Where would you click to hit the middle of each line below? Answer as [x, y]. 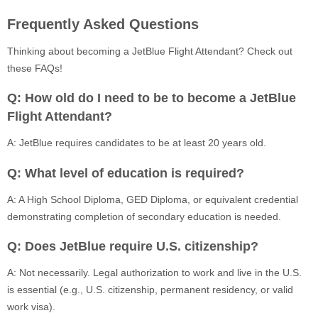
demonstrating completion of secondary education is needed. [144, 216]
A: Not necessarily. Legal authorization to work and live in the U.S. [154, 273]
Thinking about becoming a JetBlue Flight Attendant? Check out [150, 51]
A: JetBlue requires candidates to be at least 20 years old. [137, 143]
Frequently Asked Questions [103, 24]
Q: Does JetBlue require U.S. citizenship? [133, 247]
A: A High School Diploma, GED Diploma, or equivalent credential [153, 199]
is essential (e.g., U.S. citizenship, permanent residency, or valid [150, 290]
